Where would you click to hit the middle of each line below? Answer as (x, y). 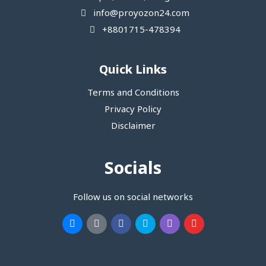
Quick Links (133, 71)
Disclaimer (133, 127)
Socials (133, 170)
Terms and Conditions (133, 94)
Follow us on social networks (133, 198)
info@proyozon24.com (140, 14)
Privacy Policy (133, 110)
